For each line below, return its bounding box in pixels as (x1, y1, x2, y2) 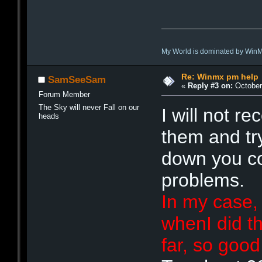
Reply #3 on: (187, 81, 233, 90)
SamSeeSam (48, 74, 106, 86)
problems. (161, 169, 245, 191)
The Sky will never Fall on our (38, 102, 139, 112)
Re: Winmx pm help (181, 71, 258, 81)
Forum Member (38, 90, 90, 99)
